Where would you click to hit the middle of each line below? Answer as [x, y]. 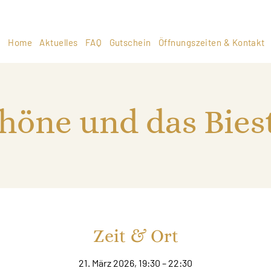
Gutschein [130, 42]
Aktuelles [59, 42]
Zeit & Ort [135, 236]
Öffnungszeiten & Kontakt [211, 42]
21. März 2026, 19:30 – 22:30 [135, 263]
